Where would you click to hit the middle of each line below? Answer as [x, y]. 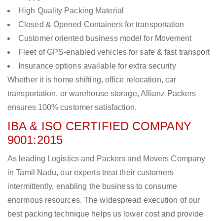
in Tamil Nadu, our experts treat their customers [91, 173]
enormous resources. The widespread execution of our [104, 200]
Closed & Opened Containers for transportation [101, 25]
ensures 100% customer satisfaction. [72, 108]
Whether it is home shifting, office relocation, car [92, 80]
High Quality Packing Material [71, 11]
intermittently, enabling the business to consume [92, 186]
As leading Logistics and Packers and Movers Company [107, 159]
